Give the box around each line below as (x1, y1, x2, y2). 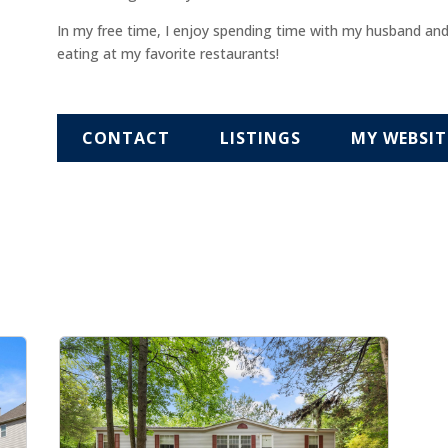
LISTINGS (219, 127, 301, 149)
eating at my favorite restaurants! (56, 44, 279, 63)
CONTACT (81, 127, 170, 149)
